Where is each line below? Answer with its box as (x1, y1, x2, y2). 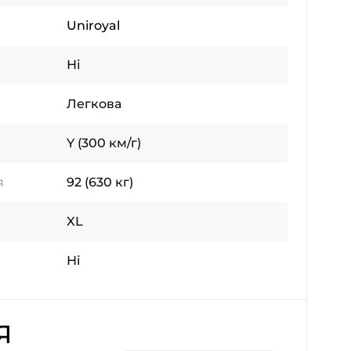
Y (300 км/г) (67, 136, 141, 151)
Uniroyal (67, 18, 120, 34)
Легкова (67, 96, 121, 112)
